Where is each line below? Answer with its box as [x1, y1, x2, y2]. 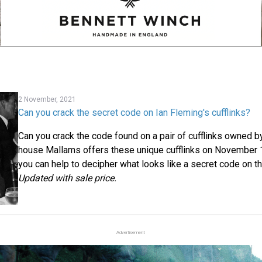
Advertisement [116, 229, 146, 235]
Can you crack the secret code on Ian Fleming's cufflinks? [18, 107, 251, 119]
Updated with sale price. [18, 173, 117, 184]
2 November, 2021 [18, 95, 77, 104]
